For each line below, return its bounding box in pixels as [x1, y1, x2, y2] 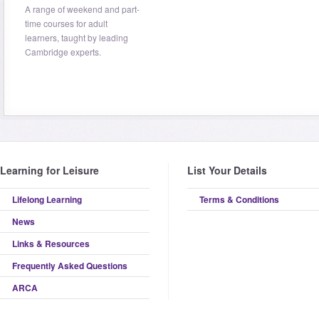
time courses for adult [25, 17, 108, 29]
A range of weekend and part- [25, 3, 140, 15]
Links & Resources [12, 237, 90, 250]
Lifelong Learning [12, 193, 82, 206]
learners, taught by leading [25, 31, 128, 43]
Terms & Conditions [199, 193, 279, 206]
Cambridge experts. [25, 46, 101, 58]
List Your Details [187, 163, 267, 177]
